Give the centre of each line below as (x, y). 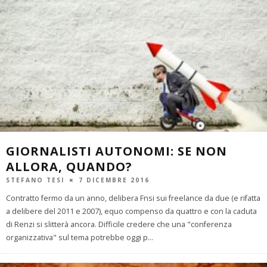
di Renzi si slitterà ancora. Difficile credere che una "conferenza (119, 224)
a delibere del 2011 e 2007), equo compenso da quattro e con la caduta (131, 211)
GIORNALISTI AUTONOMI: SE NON (117, 151)
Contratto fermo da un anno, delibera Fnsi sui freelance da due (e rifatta (133, 198)
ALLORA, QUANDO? (69, 166)
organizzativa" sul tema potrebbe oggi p (77, 237)
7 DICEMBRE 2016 (114, 180)
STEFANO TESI (35, 180)
